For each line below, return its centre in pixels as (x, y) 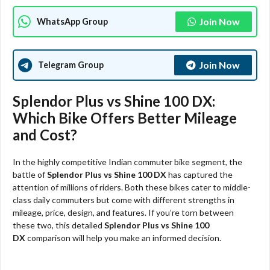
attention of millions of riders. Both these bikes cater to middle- (132, 187)
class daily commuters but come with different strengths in (124, 199)
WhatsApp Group (72, 22)
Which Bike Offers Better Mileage (125, 118)
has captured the (199, 174)
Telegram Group (71, 65)
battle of (30, 174)
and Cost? (45, 134)
